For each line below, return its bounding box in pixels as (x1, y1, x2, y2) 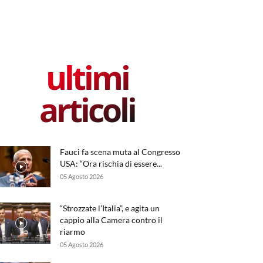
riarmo (60, 227, 85, 237)
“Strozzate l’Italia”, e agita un (60, 203, 160, 213)
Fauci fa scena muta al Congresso (60, 147, 180, 157)
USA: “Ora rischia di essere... (60, 159, 162, 168)
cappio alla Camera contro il (60, 215, 163, 225)
